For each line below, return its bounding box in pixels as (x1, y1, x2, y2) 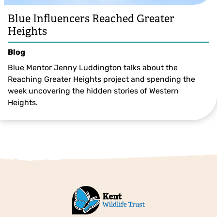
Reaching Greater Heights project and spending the (8, 74, 195, 84)
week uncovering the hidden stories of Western (8, 86, 179, 95)
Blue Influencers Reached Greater (8, 12, 174, 25)
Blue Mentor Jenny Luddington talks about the (8, 62, 178, 72)
